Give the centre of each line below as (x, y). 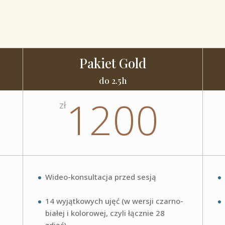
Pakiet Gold (113, 63)
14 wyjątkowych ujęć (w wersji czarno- (114, 201)
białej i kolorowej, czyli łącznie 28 (105, 213)
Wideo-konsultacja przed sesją (100, 177)
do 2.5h (113, 81)
